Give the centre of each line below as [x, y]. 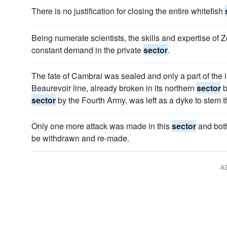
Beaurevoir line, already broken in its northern [114, 88]
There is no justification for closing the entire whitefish [128, 11]
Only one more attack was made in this [102, 126]
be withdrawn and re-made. [80, 138]
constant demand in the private [87, 50]
